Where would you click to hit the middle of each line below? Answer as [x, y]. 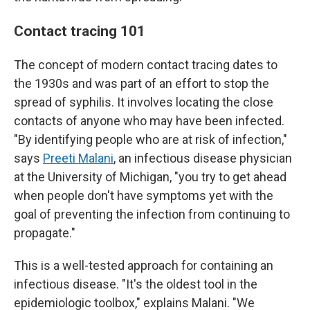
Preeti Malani [78, 158]
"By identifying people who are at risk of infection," [151, 139]
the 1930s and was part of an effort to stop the [142, 83]
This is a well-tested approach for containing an [144, 265]
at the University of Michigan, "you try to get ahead [150, 177]
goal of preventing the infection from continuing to [152, 214]
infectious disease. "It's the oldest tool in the [136, 284]
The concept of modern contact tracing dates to [146, 65]
